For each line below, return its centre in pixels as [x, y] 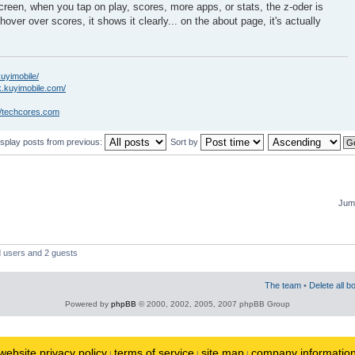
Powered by [88, 303]
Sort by [185, 141]
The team [283, 285]
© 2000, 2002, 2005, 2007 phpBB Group [213, 303]
